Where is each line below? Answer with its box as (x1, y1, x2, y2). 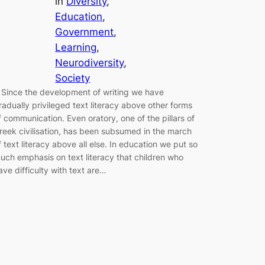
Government (55, 26, 114, 38)
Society (55, 72, 91, 85)
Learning (55, 41, 97, 54)
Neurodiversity (55, 57, 124, 69)
